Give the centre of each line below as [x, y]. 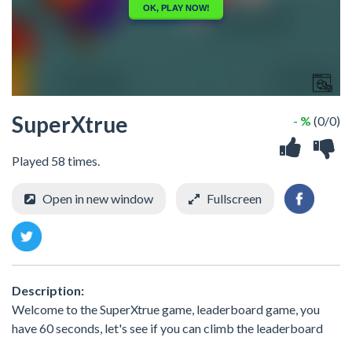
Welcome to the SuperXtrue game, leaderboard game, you [166, 309]
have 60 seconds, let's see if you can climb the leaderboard [167, 328]
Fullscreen [234, 198]
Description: [48, 290]
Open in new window [98, 198]
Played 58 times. [56, 160]
